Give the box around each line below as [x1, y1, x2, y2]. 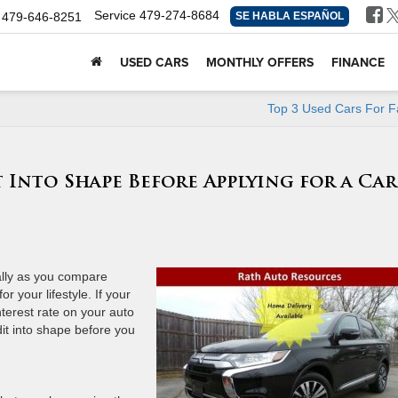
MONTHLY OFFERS [206, 53, 314, 71]
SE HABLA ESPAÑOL [235, 10, 345, 22]
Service [94, 8, 137, 22]
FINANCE [331, 53, 385, 71]
